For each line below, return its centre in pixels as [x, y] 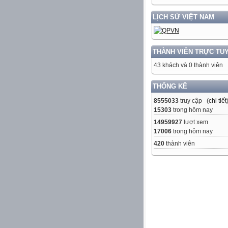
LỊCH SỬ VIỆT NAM [183, 17]
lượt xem [195, 122]
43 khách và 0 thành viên [188, 65]
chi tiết [218, 101]
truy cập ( [194, 101]
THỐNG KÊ [170, 87]
